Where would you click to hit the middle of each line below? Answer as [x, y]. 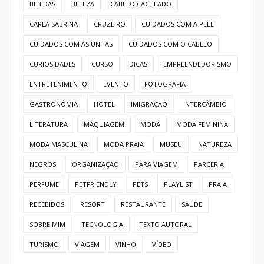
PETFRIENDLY [95, 184]
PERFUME [44, 184]
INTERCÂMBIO [205, 104]
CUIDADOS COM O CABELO [170, 44]
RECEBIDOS [47, 204]
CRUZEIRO [109, 24]
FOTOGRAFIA [165, 84]
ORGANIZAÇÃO [95, 164]
